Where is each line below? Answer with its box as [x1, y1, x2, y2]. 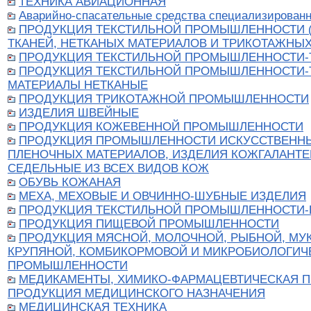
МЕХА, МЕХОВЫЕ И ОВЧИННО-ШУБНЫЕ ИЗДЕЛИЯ [19, 190, 306, 203]
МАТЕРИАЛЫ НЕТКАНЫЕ [8, 78, 148, 92]
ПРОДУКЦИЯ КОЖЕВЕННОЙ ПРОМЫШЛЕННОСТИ [19, 120, 303, 134]
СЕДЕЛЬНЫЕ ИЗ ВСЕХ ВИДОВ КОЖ [8, 162, 209, 176]
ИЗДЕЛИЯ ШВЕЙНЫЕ [19, 106, 139, 120]
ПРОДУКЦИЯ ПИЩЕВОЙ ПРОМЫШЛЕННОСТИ [19, 217, 279, 231]
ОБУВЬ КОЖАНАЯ [19, 176, 121, 190]
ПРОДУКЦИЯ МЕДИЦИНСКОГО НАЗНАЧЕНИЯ [8, 287, 265, 301]
